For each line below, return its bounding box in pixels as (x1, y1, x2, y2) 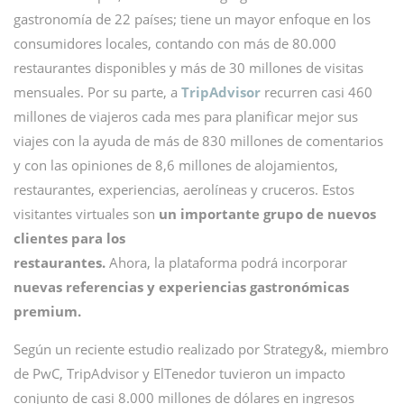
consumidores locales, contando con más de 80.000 (14, 34, 336, 52)
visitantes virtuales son (14, 205, 159, 223)
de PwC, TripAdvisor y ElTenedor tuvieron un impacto (14, 364, 345, 382)
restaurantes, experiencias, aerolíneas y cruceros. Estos (14, 180, 354, 198)
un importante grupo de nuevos (159, 205, 376, 223)
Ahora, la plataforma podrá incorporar (109, 253, 347, 271)
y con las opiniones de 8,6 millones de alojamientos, (14, 156, 338, 174)
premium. (14, 302, 81, 320)
